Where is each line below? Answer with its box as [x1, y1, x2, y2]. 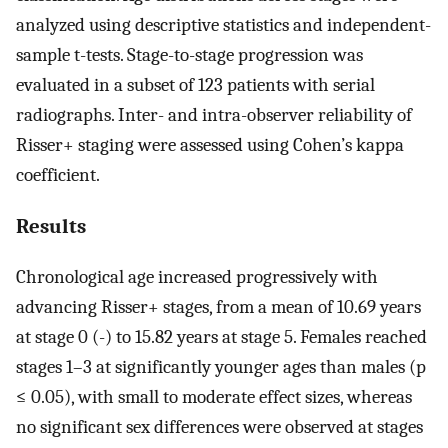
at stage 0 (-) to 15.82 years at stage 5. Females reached [16, 326, 427, 349]
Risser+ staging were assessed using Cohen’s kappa [16, 133, 404, 156]
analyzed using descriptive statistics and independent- [16, 13, 431, 36]
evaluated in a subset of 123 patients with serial [16, 73, 375, 96]
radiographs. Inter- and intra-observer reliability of [16, 103, 412, 126]
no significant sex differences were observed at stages [16, 416, 423, 439]
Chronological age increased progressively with [16, 266, 378, 289]
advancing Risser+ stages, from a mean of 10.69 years [16, 296, 421, 319]
